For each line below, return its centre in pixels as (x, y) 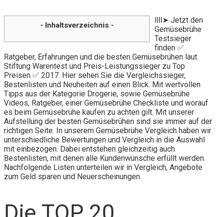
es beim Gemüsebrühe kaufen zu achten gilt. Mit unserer (99, 112)
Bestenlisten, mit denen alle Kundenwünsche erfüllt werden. (105, 158)
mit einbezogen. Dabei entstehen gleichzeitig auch (89, 149)
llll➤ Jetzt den (179, 20)
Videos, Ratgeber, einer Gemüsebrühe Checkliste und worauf (106, 103)
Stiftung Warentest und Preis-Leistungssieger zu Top (94, 66)
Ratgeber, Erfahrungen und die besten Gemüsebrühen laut (101, 57)
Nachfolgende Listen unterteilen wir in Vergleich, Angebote (103, 167)
